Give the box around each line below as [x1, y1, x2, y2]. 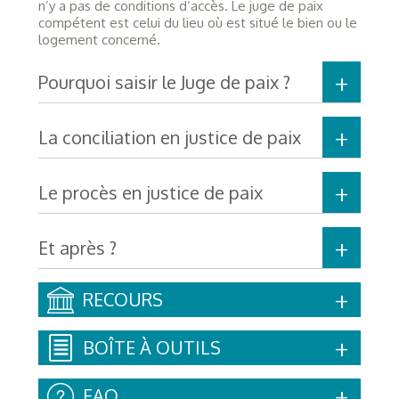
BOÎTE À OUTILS [82, 335, 221, 359]
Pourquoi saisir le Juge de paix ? [37, 69, 290, 94]
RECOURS [82, 287, 163, 311]
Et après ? [37, 235, 117, 259]
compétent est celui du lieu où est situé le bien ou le [37, 13, 357, 31]
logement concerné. [37, 30, 160, 48]
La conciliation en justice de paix [37, 125, 301, 149]
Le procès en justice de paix [37, 180, 263, 204]
